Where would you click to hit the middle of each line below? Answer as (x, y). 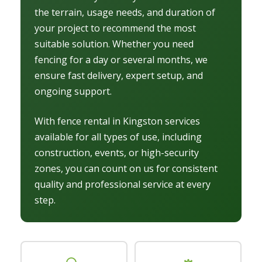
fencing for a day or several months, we (121, 60)
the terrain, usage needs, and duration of (125, 13)
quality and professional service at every (123, 185)
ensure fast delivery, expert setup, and (119, 76)
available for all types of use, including (118, 137)
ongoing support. (73, 92)
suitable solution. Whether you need (114, 44)
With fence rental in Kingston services (117, 121)
